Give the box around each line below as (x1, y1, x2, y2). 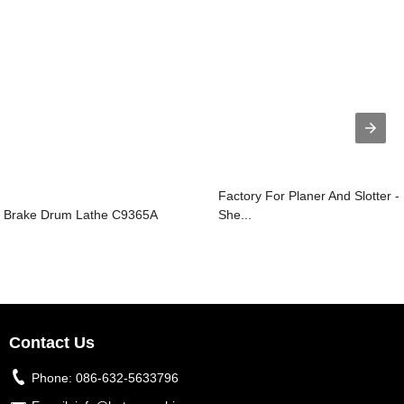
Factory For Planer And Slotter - (218, 188, 400, 203)
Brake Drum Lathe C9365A (4, 207, 159, 222)
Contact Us (9, 334, 95, 352)
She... (218, 207, 252, 222)
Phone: (32, 371, 76, 385)
